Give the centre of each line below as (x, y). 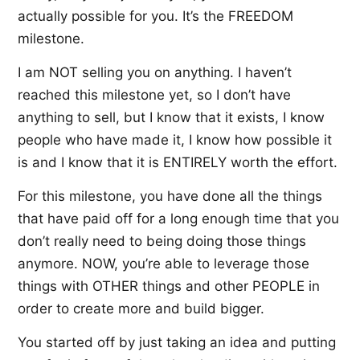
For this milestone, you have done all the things (170, 196)
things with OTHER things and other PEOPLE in (169, 286)
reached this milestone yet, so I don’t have (154, 94)
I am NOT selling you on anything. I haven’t (155, 72)
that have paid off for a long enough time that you (178, 218)
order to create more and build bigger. (141, 308)
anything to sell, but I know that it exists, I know (171, 117)
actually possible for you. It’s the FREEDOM (155, 16)
